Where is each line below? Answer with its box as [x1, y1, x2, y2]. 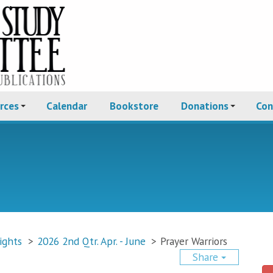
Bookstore [110, 99, 158, 113]
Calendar [46, 99, 87, 113]
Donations [181, 99, 229, 113]
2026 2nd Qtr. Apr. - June [37, 233, 146, 248]
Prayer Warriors [160, 233, 228, 248]
